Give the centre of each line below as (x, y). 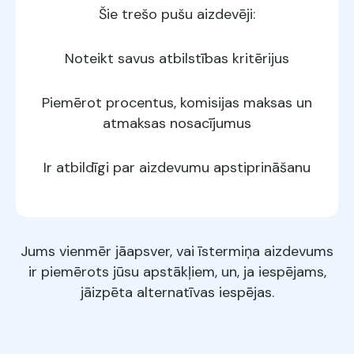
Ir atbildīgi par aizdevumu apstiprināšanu (177, 168)
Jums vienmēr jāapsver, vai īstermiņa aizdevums (177, 252)
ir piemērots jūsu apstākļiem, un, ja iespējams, (177, 272)
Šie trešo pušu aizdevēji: (177, 15)
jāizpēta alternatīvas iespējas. (177, 293)
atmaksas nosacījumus (177, 124)
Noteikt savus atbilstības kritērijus (177, 59)
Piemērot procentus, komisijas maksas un (177, 103)
